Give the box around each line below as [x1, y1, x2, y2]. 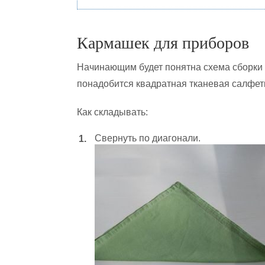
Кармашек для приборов [77, 34, 249, 52]
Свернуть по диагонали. [95, 133, 201, 143]
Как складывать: [77, 107, 148, 117]
